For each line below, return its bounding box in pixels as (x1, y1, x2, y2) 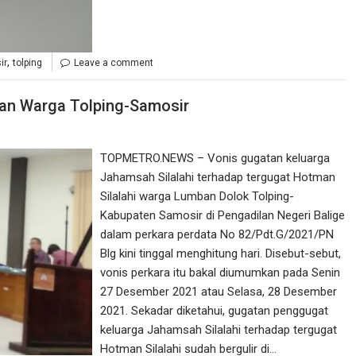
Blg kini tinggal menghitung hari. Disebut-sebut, (100, 246, 342, 261)
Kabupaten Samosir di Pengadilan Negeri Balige (100, 208, 346, 223)
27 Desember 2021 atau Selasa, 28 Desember (100, 284, 338, 300)
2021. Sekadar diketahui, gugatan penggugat (100, 304, 329, 319)
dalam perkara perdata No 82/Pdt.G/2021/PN (100, 227, 335, 242)
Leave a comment (74, 56, 153, 68)
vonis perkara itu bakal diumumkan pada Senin (100, 265, 341, 281)
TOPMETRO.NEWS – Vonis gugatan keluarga (100, 151, 331, 166)
